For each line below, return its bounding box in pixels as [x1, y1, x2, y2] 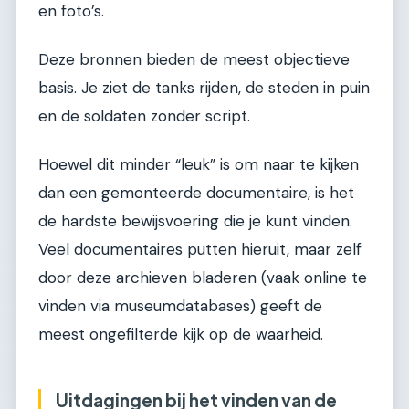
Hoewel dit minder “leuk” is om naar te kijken [38, 154, 359, 175]
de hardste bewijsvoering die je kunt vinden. [38, 211, 352, 232]
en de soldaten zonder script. [38, 106, 250, 127]
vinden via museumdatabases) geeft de [38, 296, 322, 317]
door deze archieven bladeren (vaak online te [38, 267, 367, 288]
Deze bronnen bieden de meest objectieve [38, 49, 350, 70]
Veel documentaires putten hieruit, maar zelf [38, 239, 362, 260]
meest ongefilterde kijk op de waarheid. [38, 324, 323, 345]
